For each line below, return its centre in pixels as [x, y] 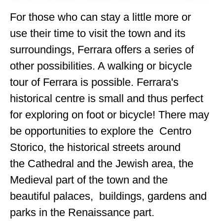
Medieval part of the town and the [89, 180]
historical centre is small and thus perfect [107, 99]
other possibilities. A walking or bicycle [103, 66]
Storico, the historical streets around [95, 147]
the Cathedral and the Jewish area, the [102, 164]
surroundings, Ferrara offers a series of [102, 50]
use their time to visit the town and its [98, 34]
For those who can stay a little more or [101, 17]
